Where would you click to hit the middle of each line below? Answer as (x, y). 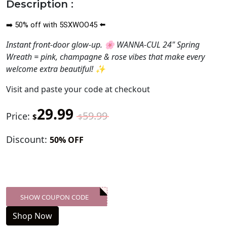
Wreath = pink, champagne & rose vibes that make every (105, 57)
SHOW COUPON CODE (54, 197)
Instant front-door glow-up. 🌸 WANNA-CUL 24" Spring (103, 45)
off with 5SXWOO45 (64, 25)
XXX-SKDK (87, 197)
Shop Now (32, 216)
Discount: (28, 140)
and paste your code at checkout (87, 89)
